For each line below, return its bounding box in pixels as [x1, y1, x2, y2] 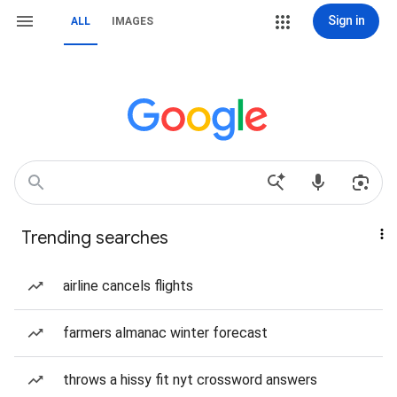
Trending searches [21, 227, 168, 249]
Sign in [327, 13, 365, 27]
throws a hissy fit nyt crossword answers [63, 371, 317, 388]
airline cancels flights [63, 277, 193, 294]
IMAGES [112, 15, 153, 27]
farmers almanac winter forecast [63, 324, 268, 341]
